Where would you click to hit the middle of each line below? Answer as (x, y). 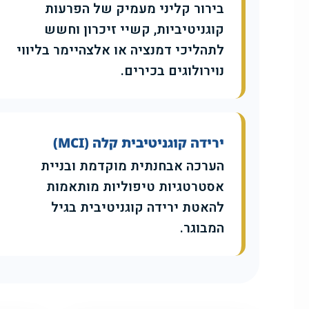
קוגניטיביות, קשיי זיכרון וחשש (134, 30)
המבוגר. (202, 229)
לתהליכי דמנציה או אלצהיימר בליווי (120, 51)
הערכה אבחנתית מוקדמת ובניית (132, 167)
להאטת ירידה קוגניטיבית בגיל (138, 208)
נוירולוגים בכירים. (172, 71)
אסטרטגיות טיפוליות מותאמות (135, 187)
